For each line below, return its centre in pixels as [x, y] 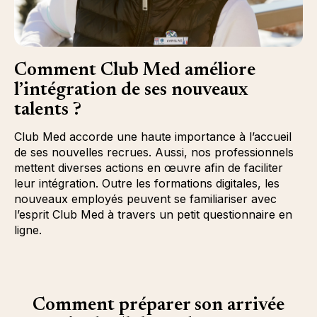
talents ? [48, 110]
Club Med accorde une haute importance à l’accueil [153, 136]
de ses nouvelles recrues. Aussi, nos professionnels [154, 152]
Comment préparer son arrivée [158, 305]
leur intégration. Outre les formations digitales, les [147, 183]
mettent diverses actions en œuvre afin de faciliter [149, 167]
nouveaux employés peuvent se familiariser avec [145, 198]
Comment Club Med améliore [135, 70]
